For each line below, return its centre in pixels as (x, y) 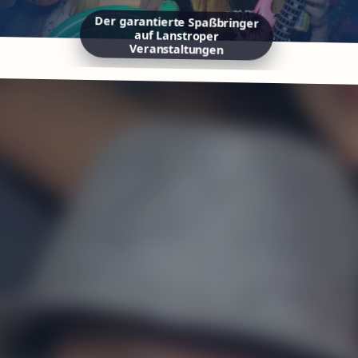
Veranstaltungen (179, 55)
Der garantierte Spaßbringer (180, 28)
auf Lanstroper (179, 41)
